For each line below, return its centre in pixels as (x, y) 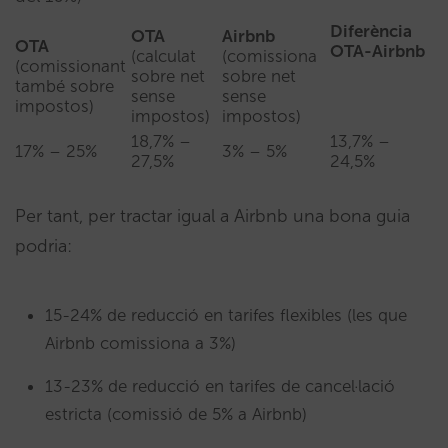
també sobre (64, 86)
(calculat (163, 56)
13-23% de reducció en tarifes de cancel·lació (220, 386)
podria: (43, 246)
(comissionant (70, 66)
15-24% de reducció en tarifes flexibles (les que (226, 315)
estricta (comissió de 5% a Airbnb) (176, 414)
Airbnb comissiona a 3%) (140, 343)
